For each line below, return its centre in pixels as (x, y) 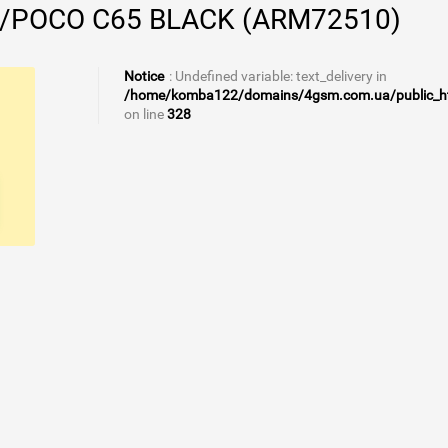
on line (145, 114)
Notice (143, 76)
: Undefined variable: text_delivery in (277, 76)
